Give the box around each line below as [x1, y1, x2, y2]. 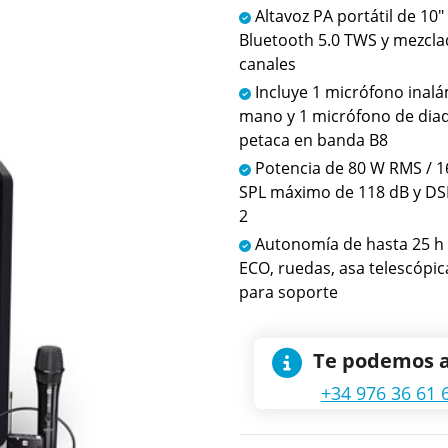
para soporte [238, 281, 338, 304]
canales [238, 53, 296, 76]
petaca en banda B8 [238, 129, 388, 152]
